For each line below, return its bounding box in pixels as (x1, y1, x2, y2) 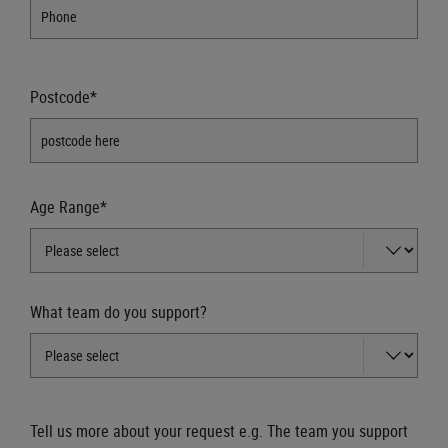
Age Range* (30, 196, 107, 219)
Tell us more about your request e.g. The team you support (30, 420, 408, 443)
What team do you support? (30, 301, 207, 324)
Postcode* (30, 86, 97, 109)
